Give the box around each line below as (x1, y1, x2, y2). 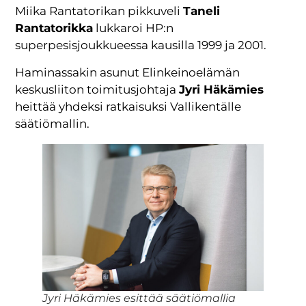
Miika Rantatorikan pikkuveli (15, 4, 184, 18)
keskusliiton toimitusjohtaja (15, 82, 180, 96)
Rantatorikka (15, 21, 94, 36)
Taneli (183, 4, 221, 18)
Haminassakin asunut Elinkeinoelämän (15, 65, 240, 79)
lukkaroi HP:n (93, 21, 174, 36)
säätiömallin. (15, 116, 90, 130)
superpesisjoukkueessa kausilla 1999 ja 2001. (15, 38, 267, 53)
